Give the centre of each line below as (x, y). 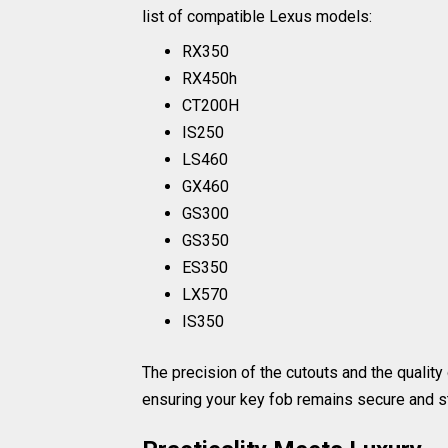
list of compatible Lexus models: (257, 16)
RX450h (209, 78)
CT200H (210, 105)
